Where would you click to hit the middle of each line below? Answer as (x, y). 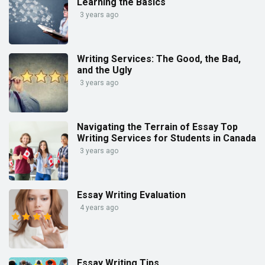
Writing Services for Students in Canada (167, 138)
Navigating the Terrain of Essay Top (157, 127)
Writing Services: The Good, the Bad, (159, 59)
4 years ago (99, 207)
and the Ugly (104, 70)
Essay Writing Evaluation (131, 195)
